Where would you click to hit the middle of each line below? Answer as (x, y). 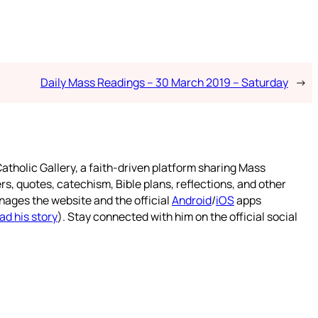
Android (192, 201)
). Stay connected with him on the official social (177, 217)
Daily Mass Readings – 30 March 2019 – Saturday (164, 83)
